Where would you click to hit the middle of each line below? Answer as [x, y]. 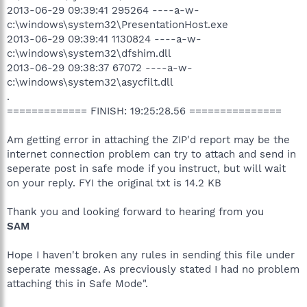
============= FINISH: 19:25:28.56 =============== [144, 111]
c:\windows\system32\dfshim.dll [89, 53]
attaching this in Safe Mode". [77, 283]
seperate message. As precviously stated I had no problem [153, 269]
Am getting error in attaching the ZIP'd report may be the [148, 139]
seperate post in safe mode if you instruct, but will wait [146, 168]
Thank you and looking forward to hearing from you [135, 211]
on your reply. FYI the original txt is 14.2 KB [114, 183]
